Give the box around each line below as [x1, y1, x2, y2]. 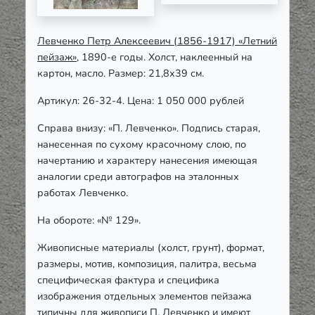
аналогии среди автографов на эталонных [37, 169, 239, 184]
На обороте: [37, 213, 97, 228]
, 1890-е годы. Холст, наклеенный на [77, 50, 252, 65]
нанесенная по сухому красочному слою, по [37, 137, 246, 152]
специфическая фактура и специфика [37, 273, 219, 288]
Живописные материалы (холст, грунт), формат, [37, 240, 264, 255]
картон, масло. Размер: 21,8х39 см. [37, 66, 204, 81]
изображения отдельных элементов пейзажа [37, 289, 252, 304]
